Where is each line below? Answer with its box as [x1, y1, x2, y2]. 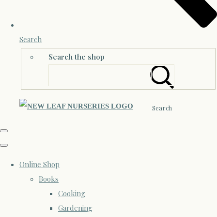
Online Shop [19, 159, 60, 170]
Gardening [58, 203, 93, 213]
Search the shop [48, 52, 105, 62]
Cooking [58, 188, 85, 199]
